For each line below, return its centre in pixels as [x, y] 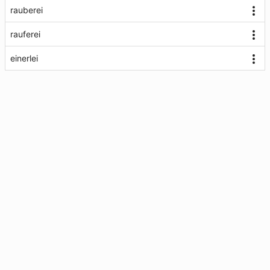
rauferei [25, 34]
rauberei [27, 10]
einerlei [24, 58]
